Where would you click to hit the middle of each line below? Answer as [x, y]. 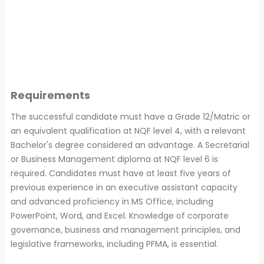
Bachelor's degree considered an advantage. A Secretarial [130, 145]
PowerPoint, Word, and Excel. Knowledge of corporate [120, 215]
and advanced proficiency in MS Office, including [112, 201]
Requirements [50, 95]
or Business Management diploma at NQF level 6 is [114, 159]
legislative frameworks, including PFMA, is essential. [114, 244]
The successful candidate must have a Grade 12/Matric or [131, 116]
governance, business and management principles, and [126, 230]
